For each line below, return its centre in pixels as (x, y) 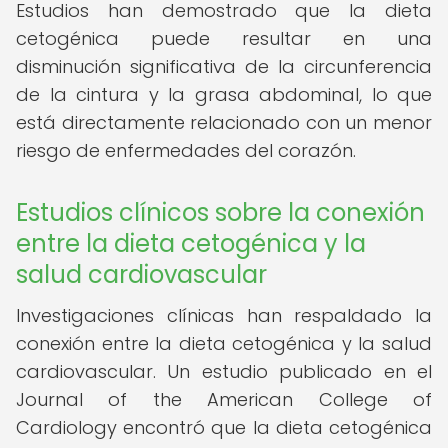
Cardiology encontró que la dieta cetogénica (224, 427)
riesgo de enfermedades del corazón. (186, 150)
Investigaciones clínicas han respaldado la (224, 315)
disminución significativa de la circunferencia (224, 66)
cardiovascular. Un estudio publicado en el (224, 371)
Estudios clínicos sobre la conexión (220, 212)
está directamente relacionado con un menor (224, 122)
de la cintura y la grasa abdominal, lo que (224, 94)
